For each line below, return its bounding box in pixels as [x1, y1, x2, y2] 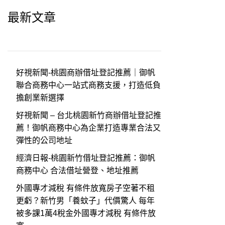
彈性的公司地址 [16, 136, 72, 145]
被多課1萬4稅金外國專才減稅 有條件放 [16, 209, 156, 217]
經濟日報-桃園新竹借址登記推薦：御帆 [16, 154, 155, 162]
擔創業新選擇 [16, 93, 64, 102]
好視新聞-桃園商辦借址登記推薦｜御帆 [16, 68, 155, 77]
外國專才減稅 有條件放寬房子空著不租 [16, 184, 155, 192]
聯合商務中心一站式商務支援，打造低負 [16, 81, 161, 89]
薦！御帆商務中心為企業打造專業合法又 [16, 124, 161, 132]
